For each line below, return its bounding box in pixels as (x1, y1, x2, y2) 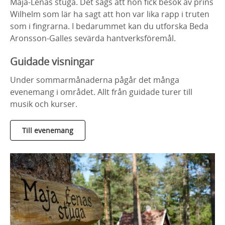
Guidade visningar (10, 55, 94, 68)
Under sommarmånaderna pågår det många (10, 74, 179, 85)
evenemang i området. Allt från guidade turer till (10, 86, 192, 97)
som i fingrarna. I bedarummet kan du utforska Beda (10, 21, 208, 32)
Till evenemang (22, 126, 73, 135)
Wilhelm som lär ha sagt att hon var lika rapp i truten (10, 9, 209, 20)
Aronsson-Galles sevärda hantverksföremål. (10, 33, 176, 44)
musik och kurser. (10, 98, 77, 109)
